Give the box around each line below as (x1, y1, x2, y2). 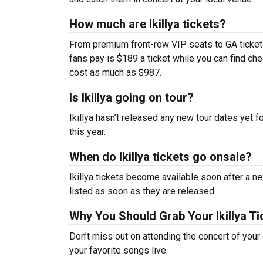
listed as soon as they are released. (69, 186, 216, 197)
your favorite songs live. (69, 245, 168, 256)
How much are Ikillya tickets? (69, 17, 226, 31)
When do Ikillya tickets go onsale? (69, 150, 252, 164)
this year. (69, 126, 106, 137)
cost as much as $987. (69, 67, 161, 78)
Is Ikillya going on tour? (69, 90, 194, 104)
